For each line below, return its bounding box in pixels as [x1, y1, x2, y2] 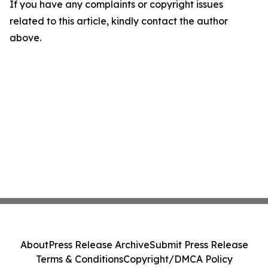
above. [10, 32, 41, 44]
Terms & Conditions [35, 253, 123, 265]
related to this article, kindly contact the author [10, 15, 228, 28]
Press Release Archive [48, 239, 150, 251]
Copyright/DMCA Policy [123, 253, 233, 265]
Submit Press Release [149, 239, 248, 251]
